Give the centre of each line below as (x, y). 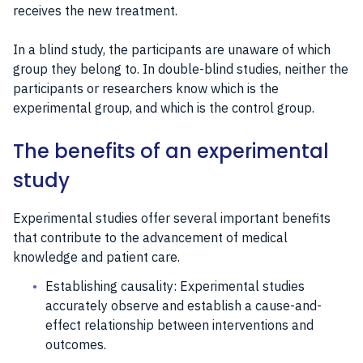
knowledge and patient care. (96, 256)
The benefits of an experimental (171, 151)
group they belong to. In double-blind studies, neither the (181, 68)
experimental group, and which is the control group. (164, 107)
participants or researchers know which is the (146, 88)
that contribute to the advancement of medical (150, 237)
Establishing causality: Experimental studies (175, 286)
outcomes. (76, 344)
